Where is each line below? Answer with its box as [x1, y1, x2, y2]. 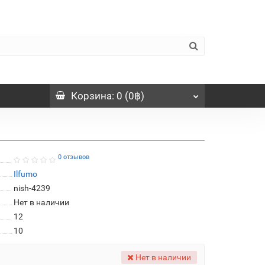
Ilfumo [13, 169, 37, 179]
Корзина [70, 89, 112, 102]
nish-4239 [13, 183, 50, 193]
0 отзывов [57, 153, 89, 161]
